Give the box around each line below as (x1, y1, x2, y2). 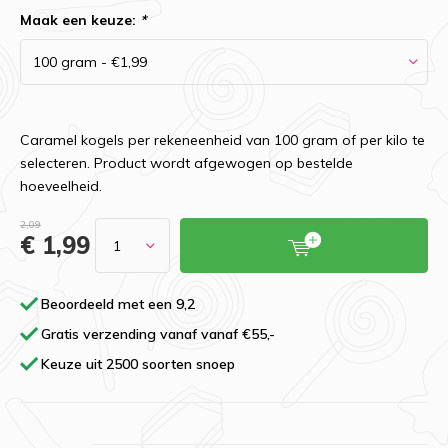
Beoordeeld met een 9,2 (41, 295, 195, 313)
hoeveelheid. (20, 177, 102, 195)
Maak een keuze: (20, 11, 140, 29)
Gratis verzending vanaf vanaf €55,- (41, 325, 275, 343)
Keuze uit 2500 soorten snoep (41, 355, 235, 373)
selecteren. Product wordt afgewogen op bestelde (20, 154, 353, 172)
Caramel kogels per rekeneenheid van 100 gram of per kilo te (20, 131, 425, 149)
